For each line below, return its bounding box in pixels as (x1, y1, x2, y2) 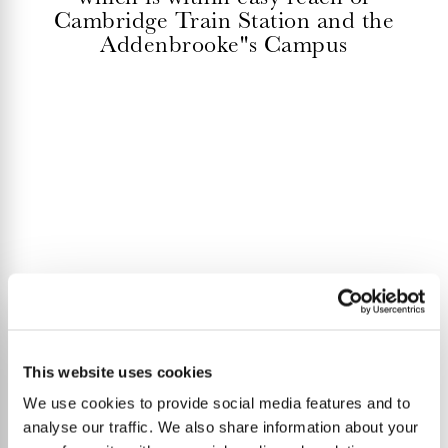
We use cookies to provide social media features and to (23, 394, 410, 412)
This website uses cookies (23, 363, 213, 380)
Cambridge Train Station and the (53, 5, 395, 34)
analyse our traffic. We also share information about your (23, 418, 419, 436)
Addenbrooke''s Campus (100, 29, 348, 58)
